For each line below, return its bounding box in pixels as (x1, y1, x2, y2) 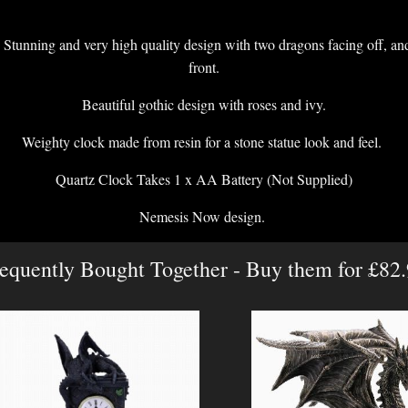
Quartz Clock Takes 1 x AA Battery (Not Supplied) (56, 169, 352, 189)
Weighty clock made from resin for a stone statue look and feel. (22, 132, 386, 152)
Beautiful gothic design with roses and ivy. (82, 95, 326, 115)
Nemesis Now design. (138, 207, 270, 227)
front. (189, 57, 219, 77)
